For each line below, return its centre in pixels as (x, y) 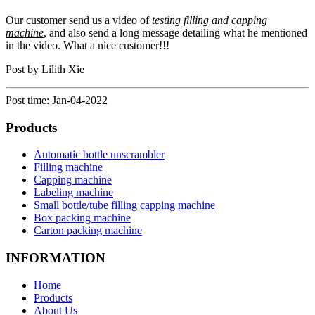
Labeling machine (73, 193)
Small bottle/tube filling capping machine (124, 205)
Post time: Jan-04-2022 (57, 100)
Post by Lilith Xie (45, 69)
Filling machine (68, 167)
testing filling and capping (210, 20)
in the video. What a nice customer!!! (88, 45)
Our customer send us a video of (79, 20)
